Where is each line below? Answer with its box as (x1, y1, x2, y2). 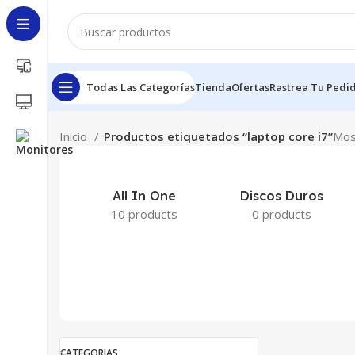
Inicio (59, 128, 90, 144)
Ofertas (231, 79, 269, 94)
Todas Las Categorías (86, 79, 195, 94)
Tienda (195, 79, 231, 94)
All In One (112, 188, 176, 204)
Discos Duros (239, 188, 323, 204)
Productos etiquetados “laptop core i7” (104, 128, 333, 144)
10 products (110, 206, 177, 222)
